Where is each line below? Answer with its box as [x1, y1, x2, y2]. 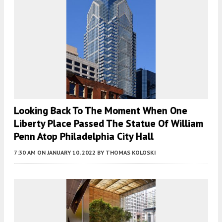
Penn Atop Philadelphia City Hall [14, 129, 154, 143]
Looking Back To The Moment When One [14, 104, 187, 117]
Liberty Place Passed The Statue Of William [14, 116, 203, 130]
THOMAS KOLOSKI [106, 148, 156, 156]
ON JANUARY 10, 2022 [37, 148, 96, 156]
